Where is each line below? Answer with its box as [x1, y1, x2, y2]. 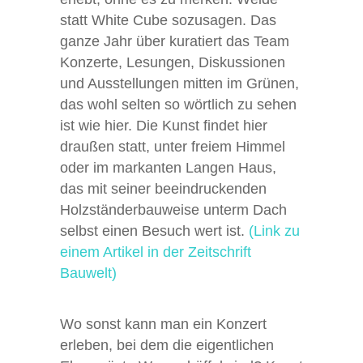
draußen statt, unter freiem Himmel [60, 139, 285, 156]
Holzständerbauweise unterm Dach [60, 202, 287, 219]
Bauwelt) [60, 265, 121, 282]
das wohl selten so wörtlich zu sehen [60, 96, 297, 113]
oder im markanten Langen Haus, [60, 160, 276, 177]
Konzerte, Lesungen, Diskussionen [60, 54, 285, 71]
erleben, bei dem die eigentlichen [60, 337, 274, 354]
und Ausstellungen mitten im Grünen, [60, 75, 299, 92]
